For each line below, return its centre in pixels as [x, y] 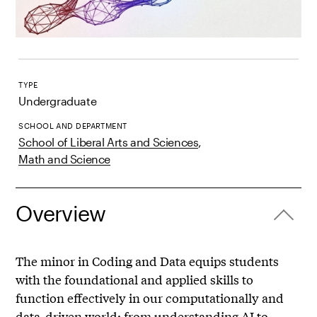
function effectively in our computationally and [150, 298]
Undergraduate [58, 101]
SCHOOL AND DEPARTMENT [73, 126]
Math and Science [64, 159]
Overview [61, 213]
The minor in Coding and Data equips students [148, 261]
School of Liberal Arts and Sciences [109, 142]
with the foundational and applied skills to [135, 279]
